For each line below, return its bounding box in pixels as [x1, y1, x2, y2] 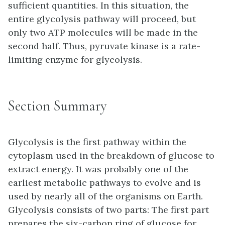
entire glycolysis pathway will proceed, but [8, 13, 196, 25]
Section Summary [8, 96, 107, 115]
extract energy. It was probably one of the [8, 163, 188, 175]
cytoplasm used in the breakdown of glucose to [8, 149, 214, 161]
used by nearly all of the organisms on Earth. [8, 190, 203, 202]
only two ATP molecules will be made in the [8, 26, 198, 38]
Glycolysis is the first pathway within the [8, 136, 186, 148]
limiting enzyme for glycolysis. [8, 53, 142, 65]
